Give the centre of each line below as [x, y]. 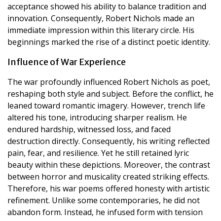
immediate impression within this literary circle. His [101, 30]
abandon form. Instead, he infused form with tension [105, 212]
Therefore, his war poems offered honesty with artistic [109, 188]
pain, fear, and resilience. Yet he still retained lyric [98, 153]
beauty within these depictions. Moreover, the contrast [109, 165]
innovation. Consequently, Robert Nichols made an [101, 18]
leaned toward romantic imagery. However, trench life [106, 105]
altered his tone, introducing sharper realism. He [97, 117]
